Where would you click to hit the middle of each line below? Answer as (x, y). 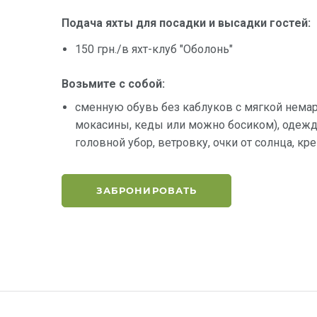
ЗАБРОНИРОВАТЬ (146, 191)
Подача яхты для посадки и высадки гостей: (186, 23)
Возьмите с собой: (113, 84)
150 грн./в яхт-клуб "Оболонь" (154, 50)
